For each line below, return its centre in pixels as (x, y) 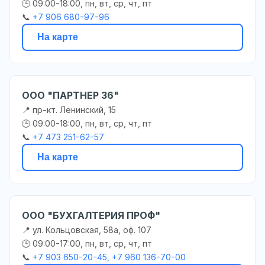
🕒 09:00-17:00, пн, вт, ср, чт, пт (87, 243)
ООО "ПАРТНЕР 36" (70, 95)
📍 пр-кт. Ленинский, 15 (69, 109)
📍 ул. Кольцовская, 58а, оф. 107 (87, 230)
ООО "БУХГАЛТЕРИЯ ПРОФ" (91, 215)
